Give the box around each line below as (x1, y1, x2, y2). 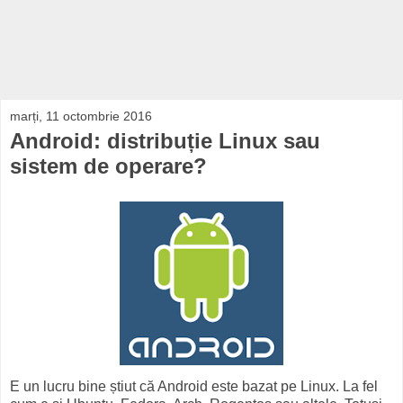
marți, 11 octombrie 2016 (10, 109, 152, 124)
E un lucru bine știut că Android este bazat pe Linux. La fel (10, 378, 378, 394)
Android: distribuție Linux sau (10, 129, 320, 154)
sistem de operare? (10, 154, 207, 179)
